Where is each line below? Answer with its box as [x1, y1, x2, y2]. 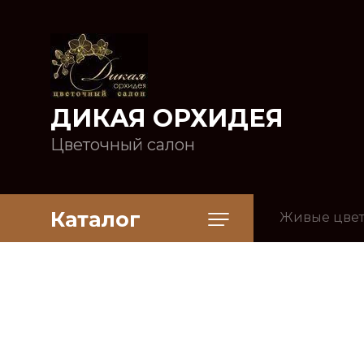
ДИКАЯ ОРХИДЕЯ [50, 103, 284, 133]
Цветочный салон [50, 135, 195, 154]
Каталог [50, 207, 141, 232]
